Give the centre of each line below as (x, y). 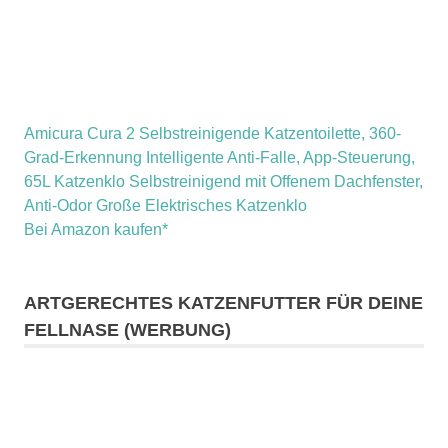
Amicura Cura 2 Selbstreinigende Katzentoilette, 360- (212, 133)
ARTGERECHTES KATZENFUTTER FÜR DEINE (223, 302)
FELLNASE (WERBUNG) (127, 329)
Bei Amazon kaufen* (96, 229)
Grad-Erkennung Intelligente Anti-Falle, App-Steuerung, (219, 157)
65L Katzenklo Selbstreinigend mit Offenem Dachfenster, (223, 181)
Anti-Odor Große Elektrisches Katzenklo (165, 205)
